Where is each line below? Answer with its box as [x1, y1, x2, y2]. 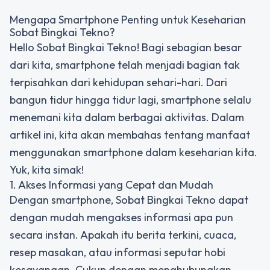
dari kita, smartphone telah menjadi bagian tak [10, 58, 240, 72]
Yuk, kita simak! [10, 163, 84, 177]
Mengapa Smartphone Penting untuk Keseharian [10, 13, 246, 27]
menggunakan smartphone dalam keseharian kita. [10, 145, 257, 159]
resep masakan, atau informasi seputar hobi [10, 245, 225, 259]
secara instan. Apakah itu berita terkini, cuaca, [10, 228, 236, 242]
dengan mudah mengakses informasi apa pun [10, 210, 233, 224]
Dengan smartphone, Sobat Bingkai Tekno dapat [10, 193, 248, 207]
